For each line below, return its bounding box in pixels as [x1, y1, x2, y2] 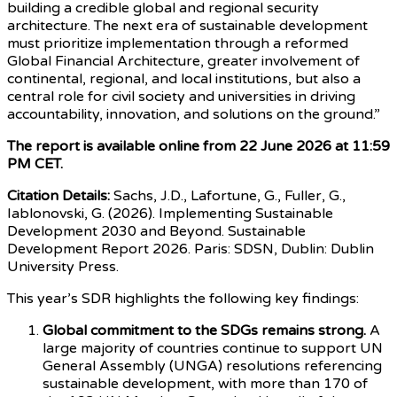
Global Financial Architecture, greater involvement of [7, 51, 360, 70]
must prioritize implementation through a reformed [7, 34, 348, 52]
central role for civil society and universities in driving [7, 87, 355, 105]
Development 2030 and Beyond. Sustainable [7, 222, 306, 240]
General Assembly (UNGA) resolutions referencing [43, 356, 382, 375]
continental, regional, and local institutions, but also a [7, 69, 361, 88]
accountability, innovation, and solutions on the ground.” [7, 105, 380, 123]
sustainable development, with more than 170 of [43, 374, 368, 393]
